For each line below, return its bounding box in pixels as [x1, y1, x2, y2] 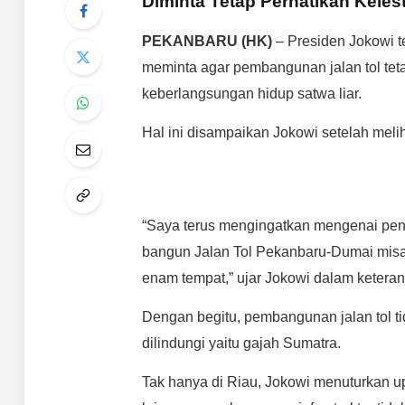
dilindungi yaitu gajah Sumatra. [141, 334, 341, 351]
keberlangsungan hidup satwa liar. [141, 85, 362, 101]
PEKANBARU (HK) [141, 33, 272, 49]
